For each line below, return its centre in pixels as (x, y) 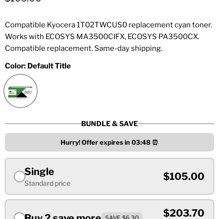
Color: (16, 66)
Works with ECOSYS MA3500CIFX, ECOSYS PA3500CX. (102, 37)
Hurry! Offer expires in (96, 142)
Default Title (49, 66)
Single (39, 172)
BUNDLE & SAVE (109, 124)
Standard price (47, 183)
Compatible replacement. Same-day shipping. (84, 49)
